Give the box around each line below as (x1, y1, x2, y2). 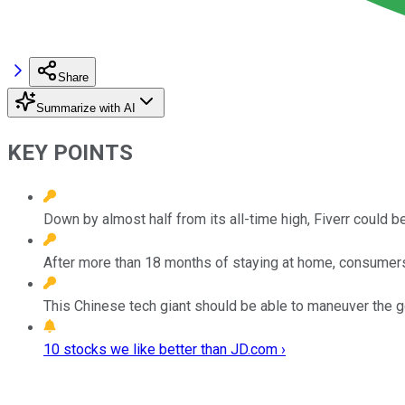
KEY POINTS (7, 139, 133, 165)
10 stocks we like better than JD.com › (43, 340, 286, 358)
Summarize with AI (36, 100, 136, 115)
